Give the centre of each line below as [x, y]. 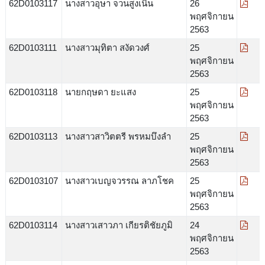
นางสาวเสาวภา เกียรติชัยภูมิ [119, 225]
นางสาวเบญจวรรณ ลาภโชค [119, 180]
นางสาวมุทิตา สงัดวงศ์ [107, 47]
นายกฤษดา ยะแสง [100, 92]
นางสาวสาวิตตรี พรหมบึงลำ [118, 136]
